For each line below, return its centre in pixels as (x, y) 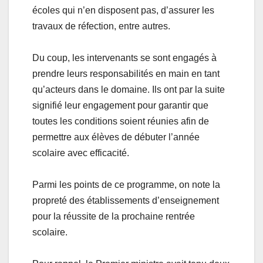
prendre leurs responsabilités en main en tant (126, 73)
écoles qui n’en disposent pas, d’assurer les (123, 10)
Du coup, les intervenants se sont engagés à (124, 58)
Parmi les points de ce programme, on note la (126, 184)
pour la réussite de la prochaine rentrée (114, 216)
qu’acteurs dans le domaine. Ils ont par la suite (129, 89)
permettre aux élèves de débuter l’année (116, 137)
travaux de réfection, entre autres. (101, 26)
